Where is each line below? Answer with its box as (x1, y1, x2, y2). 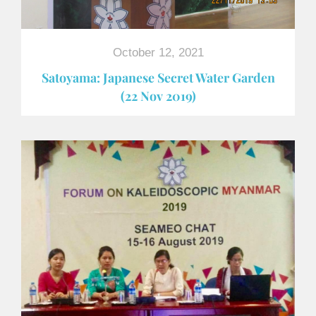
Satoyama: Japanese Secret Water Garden (41, 68, 275, 85)
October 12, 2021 (112, 45, 204, 59)
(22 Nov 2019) (120, 87, 196, 104)
